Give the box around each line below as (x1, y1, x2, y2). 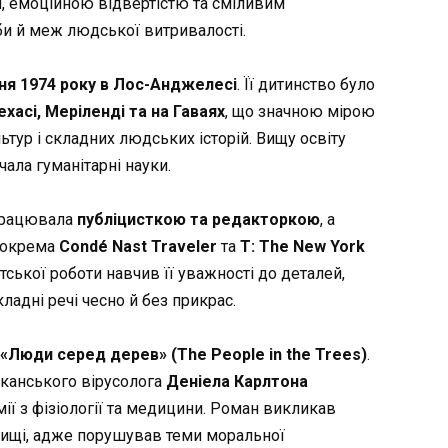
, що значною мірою (225, 101, 375, 121)
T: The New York (240, 237, 365, 257)
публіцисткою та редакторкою (77, 210, 320, 230)
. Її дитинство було (237, 74, 375, 94)
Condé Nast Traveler (59, 237, 217, 257)
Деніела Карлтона (166, 372, 308, 392)
